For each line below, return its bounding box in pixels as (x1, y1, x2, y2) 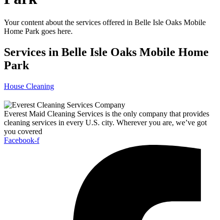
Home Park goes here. (4, 27, 73, 35)
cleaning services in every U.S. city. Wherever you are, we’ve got (4, 118, 207, 127)
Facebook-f (4, 136, 39, 144)
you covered (4, 127, 42, 136)
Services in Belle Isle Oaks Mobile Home (4, 45, 209, 58)
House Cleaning (4, 82, 54, 90)
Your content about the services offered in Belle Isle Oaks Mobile (4, 18, 206, 27)
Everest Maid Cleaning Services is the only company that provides (4, 109, 209, 118)
